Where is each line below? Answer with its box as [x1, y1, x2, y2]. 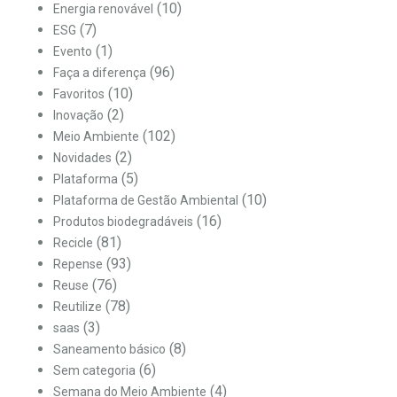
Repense [53, 256, 103, 271]
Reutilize [53, 299, 102, 314]
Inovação [53, 107, 104, 122]
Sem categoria [53, 362, 136, 378]
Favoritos [53, 86, 105, 101]
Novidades [53, 150, 112, 165]
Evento [53, 43, 92, 58]
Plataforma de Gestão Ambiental [53, 192, 238, 207]
